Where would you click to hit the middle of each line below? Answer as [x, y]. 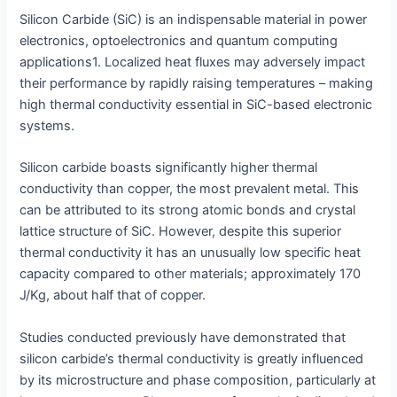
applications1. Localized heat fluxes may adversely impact [193, 62]
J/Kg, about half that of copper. [113, 296]
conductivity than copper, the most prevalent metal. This [190, 189]
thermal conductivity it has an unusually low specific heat [191, 253]
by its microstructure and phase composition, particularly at [198, 380]
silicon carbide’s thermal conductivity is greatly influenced [192, 358]
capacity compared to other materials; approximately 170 [191, 274]
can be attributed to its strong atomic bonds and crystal [188, 210]
